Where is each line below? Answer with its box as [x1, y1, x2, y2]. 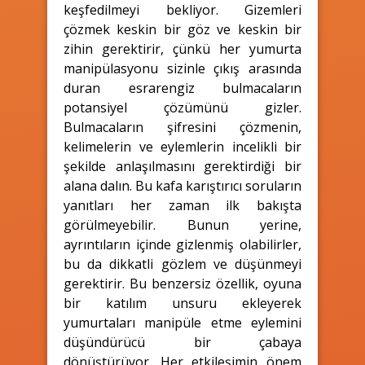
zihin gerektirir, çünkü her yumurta [64, 39, 301, 58]
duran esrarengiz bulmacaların [64, 78, 301, 97]
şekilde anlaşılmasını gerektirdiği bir [64, 156, 301, 175]
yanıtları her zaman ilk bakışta [64, 196, 301, 214]
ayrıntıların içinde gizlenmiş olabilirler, [64, 235, 301, 253]
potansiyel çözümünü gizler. [64, 98, 301, 117]
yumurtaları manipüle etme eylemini [64, 313, 301, 332]
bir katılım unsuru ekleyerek [64, 293, 301, 312]
